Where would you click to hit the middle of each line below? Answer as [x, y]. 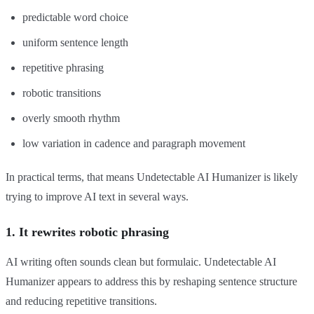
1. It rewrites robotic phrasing [87, 232]
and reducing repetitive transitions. [81, 301]
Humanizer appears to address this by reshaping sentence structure [151, 282]
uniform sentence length [75, 43]
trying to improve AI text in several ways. [97, 197]
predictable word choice [75, 18]
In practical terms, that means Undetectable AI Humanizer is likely [152, 177]
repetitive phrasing [63, 68]
